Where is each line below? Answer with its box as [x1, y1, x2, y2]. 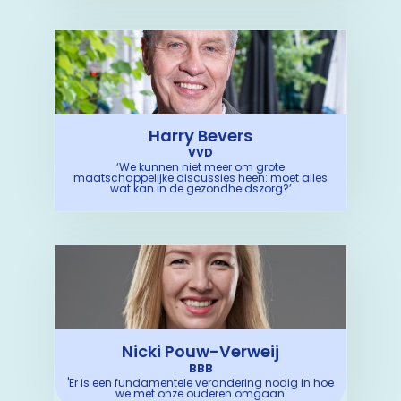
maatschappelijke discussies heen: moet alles [73, 170, 328, 185]
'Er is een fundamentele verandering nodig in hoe [67, 375, 334, 390]
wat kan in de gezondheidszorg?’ [109, 181, 292, 196]
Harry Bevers [149, 124, 252, 147]
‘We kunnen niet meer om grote [116, 159, 285, 175]
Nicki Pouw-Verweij [122, 340, 279, 363]
